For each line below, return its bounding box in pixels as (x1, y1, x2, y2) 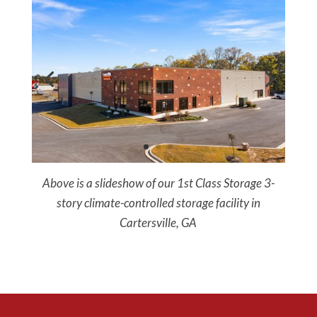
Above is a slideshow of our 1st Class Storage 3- (42, 175, 275, 190)
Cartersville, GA (120, 214, 197, 230)
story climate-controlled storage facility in (56, 195, 260, 210)
